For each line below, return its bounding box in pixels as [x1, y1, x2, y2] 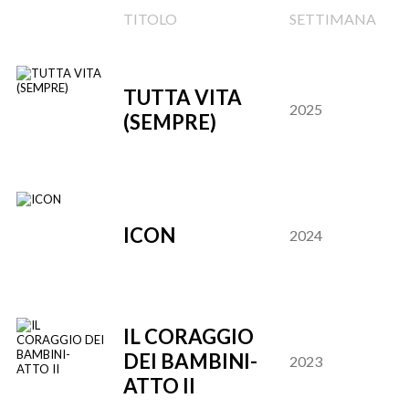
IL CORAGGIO [123, 324, 254, 349]
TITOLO [123, 10, 177, 27]
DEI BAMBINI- [123, 349, 257, 373]
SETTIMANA [289, 10, 376, 27]
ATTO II [123, 373, 195, 398]
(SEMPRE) [123, 110, 216, 134]
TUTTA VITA [123, 85, 242, 110]
